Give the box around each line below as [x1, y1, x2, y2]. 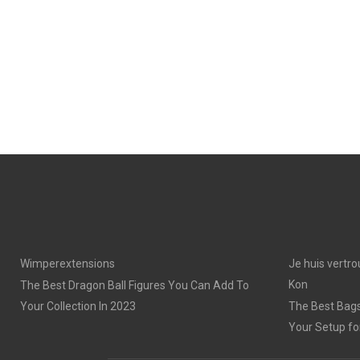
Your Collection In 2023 [20, 300, 136, 313]
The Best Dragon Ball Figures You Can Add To [20, 279, 249, 292]
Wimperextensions [20, 257, 115, 270]
